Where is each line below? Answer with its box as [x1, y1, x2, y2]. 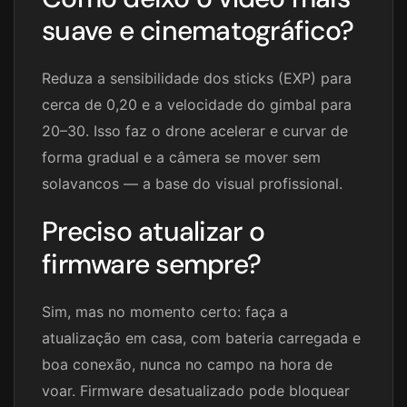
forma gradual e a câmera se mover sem [42, 148, 321, 167]
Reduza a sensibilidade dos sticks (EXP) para [42, 69, 352, 88]
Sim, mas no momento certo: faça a [42, 303, 288, 322]
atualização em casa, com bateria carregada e [42, 329, 361, 348]
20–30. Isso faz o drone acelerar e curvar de [42, 122, 348, 141]
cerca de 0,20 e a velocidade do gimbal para [42, 95, 352, 114]
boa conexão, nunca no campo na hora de [42, 355, 333, 374]
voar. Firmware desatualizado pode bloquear [42, 382, 350, 401]
